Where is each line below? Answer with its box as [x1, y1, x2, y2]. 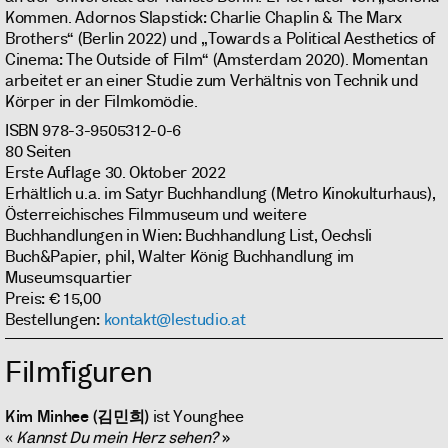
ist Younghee [148, 406, 244, 428]
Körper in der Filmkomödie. [5, 90, 198, 112]
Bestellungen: [5, 308, 104, 330]
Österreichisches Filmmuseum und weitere [5, 203, 307, 225]
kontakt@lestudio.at [103, 308, 246, 330]
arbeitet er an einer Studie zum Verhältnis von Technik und [5, 69, 419, 91]
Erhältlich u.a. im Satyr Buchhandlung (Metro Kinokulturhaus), [5, 182, 436, 204]
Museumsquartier [5, 266, 132, 288]
